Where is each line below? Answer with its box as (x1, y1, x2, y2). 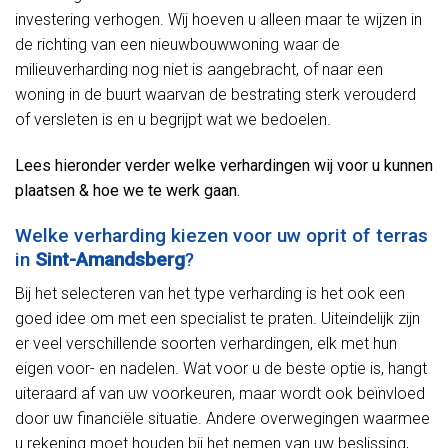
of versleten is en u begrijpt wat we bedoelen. (15, 110, 331, 130)
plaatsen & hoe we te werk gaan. (15, 181, 240, 201)
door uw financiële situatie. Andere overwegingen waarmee (15, 409, 430, 429)
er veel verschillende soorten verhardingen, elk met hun (15, 334, 397, 354)
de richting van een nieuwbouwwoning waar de (15, 35, 340, 55)
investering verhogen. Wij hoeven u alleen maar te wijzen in (15, 10, 422, 30)
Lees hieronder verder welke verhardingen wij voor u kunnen (15, 156, 433, 176)
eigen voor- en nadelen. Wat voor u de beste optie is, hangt (15, 359, 427, 379)
